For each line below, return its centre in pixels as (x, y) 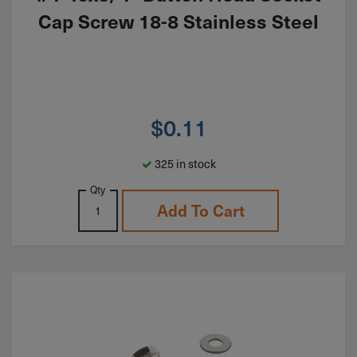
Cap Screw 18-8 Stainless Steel (178, 21)
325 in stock (184, 164)
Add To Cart (200, 211)
